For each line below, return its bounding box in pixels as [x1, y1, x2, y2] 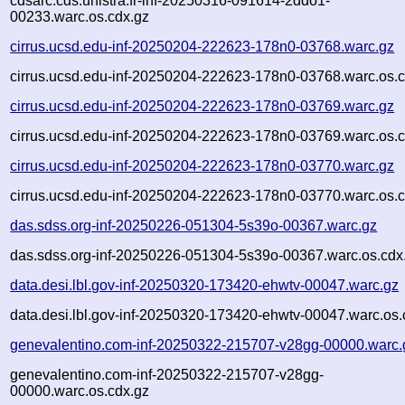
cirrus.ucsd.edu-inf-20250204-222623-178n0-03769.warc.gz [10, 98, 395, 114]
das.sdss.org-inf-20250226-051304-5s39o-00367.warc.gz [10, 217, 378, 233]
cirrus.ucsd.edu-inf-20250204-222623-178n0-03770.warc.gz [10, 157, 395, 174]
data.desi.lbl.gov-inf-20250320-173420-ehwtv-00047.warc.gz [10, 277, 400, 293]
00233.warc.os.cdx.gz [10, 8, 150, 24]
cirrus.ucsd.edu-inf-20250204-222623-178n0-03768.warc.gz [10, 38, 395, 54]
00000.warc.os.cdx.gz [10, 382, 150, 399]
